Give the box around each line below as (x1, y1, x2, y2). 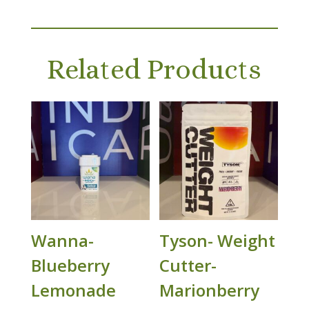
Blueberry (30, 254, 110, 277)
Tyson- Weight (159, 229, 276, 252)
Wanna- (30, 229, 94, 252)
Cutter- (159, 254, 217, 277)
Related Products (47, 54, 262, 86)
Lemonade (30, 279, 116, 302)
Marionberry (159, 279, 260, 302)
